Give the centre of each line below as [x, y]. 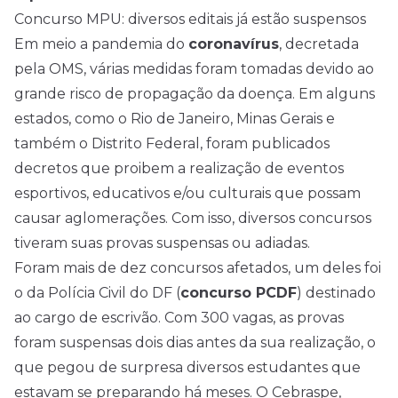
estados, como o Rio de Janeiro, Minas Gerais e [175, 119]
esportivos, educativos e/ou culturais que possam [187, 193]
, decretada [319, 44]
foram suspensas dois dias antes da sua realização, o [195, 342]
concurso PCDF [239, 293]
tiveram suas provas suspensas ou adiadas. [162, 243]
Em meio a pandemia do [101, 44]
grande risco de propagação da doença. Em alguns [195, 94]
